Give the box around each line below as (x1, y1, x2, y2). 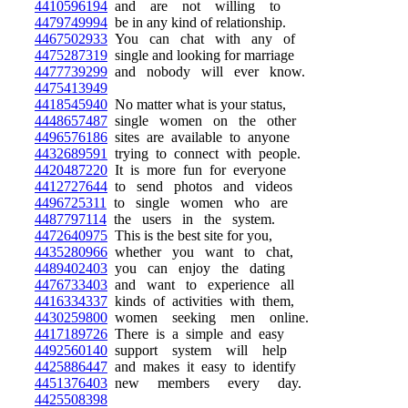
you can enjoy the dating (107, 260, 285, 276)
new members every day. (107, 375, 301, 391)
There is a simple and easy (107, 326, 284, 342)
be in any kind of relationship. (107, 15, 286, 30)
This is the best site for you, (107, 228, 272, 243)
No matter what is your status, (107, 97, 286, 112)
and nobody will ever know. (107, 64, 305, 79)
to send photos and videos (107, 178, 292, 194)
